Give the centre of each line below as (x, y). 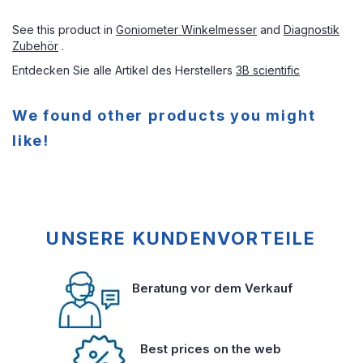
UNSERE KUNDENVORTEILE (181, 238)
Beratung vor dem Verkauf (212, 288)
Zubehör (35, 46)
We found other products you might (164, 115)
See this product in (64, 30)
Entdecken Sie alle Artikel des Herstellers (124, 70)
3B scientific (268, 70)
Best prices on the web (210, 349)
